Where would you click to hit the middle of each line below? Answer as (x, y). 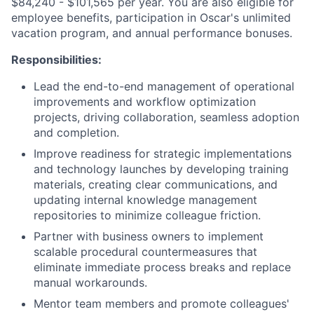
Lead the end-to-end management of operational (164, 86)
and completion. (76, 132)
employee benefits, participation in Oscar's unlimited (151, 18)
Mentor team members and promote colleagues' (162, 303)
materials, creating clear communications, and (156, 184)
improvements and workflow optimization (145, 102)
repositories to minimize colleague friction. (147, 215)
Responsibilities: (56, 60)
